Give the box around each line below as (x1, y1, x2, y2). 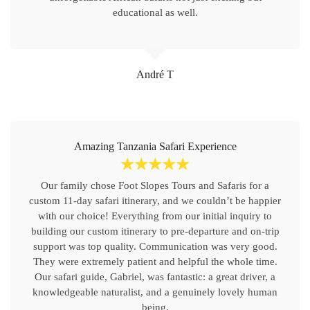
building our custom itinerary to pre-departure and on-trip (30, 226, 280, 237)
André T (136, 69, 174, 80)
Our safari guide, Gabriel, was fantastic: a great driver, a (35, 271, 275, 282)
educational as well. (112, 7, 198, 18)
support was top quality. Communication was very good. (33, 241, 277, 252)
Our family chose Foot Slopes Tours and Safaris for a (41, 180, 269, 191)
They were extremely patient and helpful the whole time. (33, 256, 277, 267)
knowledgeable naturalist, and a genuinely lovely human (33, 286, 277, 298)
